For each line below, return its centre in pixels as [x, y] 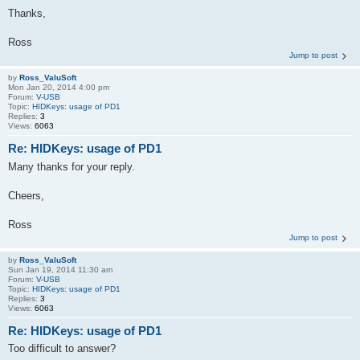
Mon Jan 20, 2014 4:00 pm [59, 87]
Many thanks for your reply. [72, 166]
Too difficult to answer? [62, 348]
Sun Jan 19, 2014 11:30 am [60, 269]
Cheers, [26, 195]
